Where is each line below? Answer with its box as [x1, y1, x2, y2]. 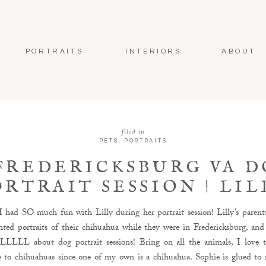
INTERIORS [125, 47, 182, 55]
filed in [121, 128, 145, 136]
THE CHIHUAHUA [34, 197, 232, 217]
